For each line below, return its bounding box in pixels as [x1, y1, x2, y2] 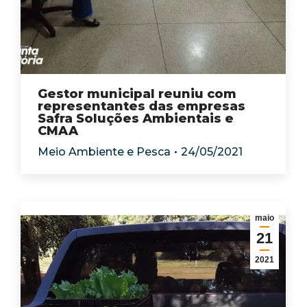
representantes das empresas [38, 99, 245, 114]
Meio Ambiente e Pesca [38, 145, 171, 158]
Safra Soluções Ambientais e [38, 111, 234, 126]
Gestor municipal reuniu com [38, 86, 236, 101]
